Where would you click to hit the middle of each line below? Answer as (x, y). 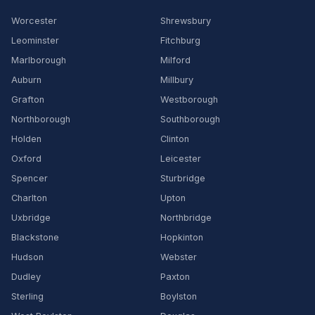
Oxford (26, 159)
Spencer (30, 178)
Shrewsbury (186, 21)
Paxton (175, 277)
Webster (179, 257)
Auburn (26, 80)
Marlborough (39, 60)
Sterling (27, 296)
